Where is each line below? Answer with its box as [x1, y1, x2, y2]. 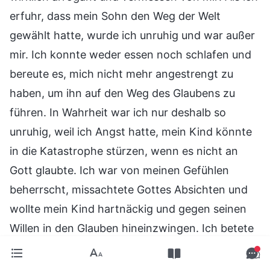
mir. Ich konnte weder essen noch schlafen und [10, 48, 251, 61]
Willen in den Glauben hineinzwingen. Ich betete [10, 221, 254, 234]
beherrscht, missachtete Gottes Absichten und [10, 183, 248, 196]
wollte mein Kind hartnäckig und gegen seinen [10, 202, 246, 215]
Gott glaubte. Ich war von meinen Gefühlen [10, 163, 229, 177]
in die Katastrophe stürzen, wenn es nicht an [10, 144, 238, 157]
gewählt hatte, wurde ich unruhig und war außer [10, 28, 255, 42]
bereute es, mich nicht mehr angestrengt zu [10, 67, 233, 80]
